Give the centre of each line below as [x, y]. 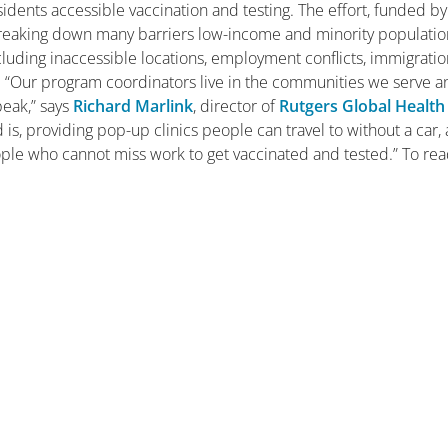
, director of [236, 106]
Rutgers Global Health [362, 106]
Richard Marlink [133, 106]
